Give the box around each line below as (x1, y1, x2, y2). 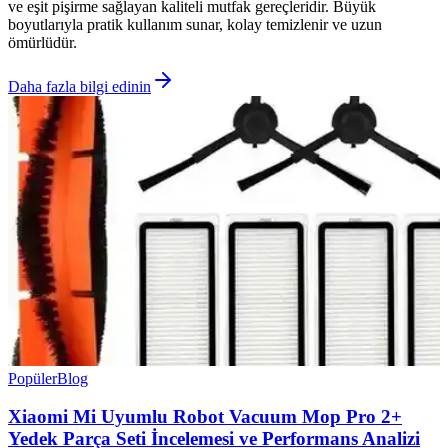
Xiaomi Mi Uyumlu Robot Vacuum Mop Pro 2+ (8, 406, 402, 428)
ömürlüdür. (8, 33, 77, 51)
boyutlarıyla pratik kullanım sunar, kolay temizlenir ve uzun (8, 15, 382, 33)
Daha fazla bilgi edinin (8, 77, 151, 95)
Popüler (8, 369, 57, 387)
